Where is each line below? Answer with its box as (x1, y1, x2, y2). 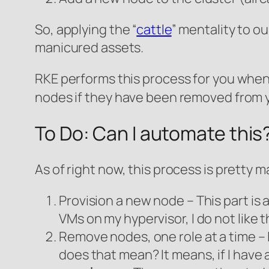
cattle (136, 20, 172, 38)
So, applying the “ (35, 20, 137, 38)
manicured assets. (35, 38, 144, 56)
